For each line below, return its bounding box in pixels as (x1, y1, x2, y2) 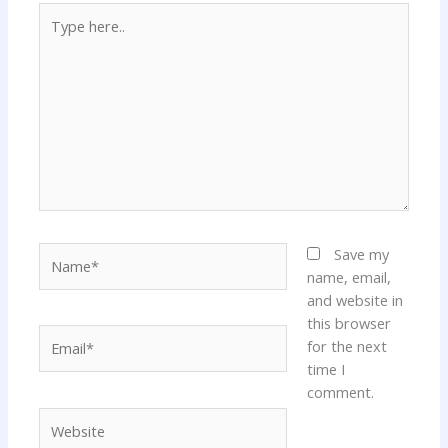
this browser (306, 312, 391, 333)
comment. (306, 381, 374, 402)
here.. (38, 26, 75, 47)
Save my (333, 243, 389, 264)
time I (306, 358, 345, 379)
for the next (306, 335, 387, 356)
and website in (306, 289, 403, 310)
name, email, (306, 266, 391, 287)
